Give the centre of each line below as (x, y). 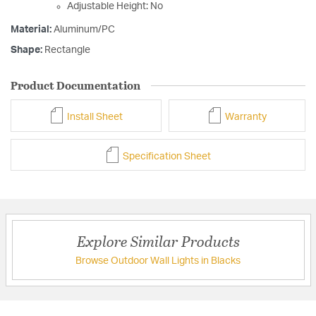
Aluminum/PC (84, 30)
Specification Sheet (166, 156)
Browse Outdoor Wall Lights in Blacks (158, 261)
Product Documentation (75, 85)
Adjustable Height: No (115, 7)
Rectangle (67, 50)
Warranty (245, 117)
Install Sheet (94, 117)
